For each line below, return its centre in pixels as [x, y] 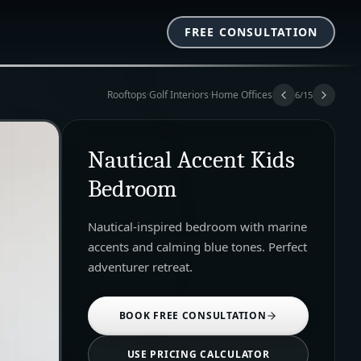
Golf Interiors [179, 95]
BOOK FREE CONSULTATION [193, 315]
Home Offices [242, 95]
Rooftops [127, 95]
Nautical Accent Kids [191, 160]
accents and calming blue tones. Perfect [197, 247]
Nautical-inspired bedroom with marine [197, 226]
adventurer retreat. [140, 267]
